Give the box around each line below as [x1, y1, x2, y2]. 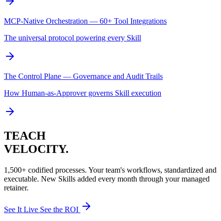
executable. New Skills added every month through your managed [4, 174, 210, 183]
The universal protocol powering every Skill [4, 33, 141, 42]
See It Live [4, 205, 40, 214]
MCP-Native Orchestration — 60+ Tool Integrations [4, 16, 167, 25]
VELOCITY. [4, 142, 69, 155]
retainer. [4, 183, 29, 192]
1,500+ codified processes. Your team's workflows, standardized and [4, 165, 217, 174]
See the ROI [40, 205, 80, 214]
